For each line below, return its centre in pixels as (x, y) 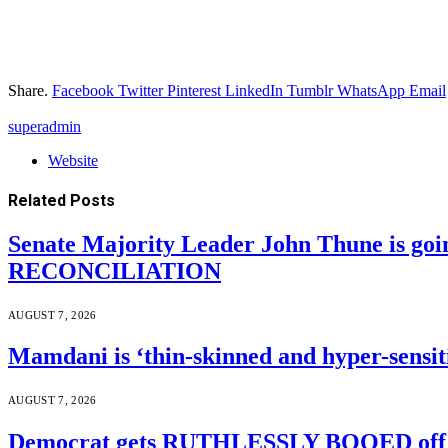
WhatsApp (371, 90)
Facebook (83, 90)
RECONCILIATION (114, 271)
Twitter (140, 90)
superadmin (44, 126)
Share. (28, 90)
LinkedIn (254, 90)
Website (73, 160)
